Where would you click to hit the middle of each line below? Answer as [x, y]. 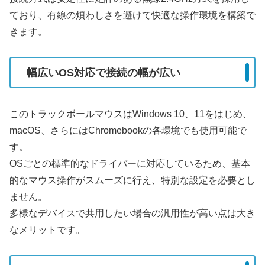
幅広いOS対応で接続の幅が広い [104, 72]
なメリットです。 [47, 230]
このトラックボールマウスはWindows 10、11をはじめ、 [131, 114]
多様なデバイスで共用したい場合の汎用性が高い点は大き [132, 213]
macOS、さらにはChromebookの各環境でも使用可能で [128, 130]
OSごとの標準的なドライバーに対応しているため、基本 [130, 163]
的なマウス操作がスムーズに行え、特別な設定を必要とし [132, 180]
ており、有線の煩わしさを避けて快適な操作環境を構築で [132, 15]
